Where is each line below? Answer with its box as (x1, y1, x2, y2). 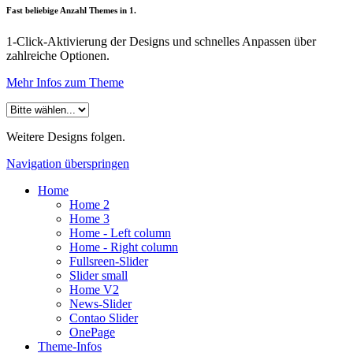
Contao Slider (69, 311, 138, 325)
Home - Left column (69, 226, 171, 240)
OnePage (69, 325, 115, 340)
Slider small (69, 269, 128, 283)
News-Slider (69, 297, 132, 311)
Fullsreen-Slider (69, 255, 148, 269)
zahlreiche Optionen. (6, 49, 110, 63)
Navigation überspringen (6, 157, 129, 171)
